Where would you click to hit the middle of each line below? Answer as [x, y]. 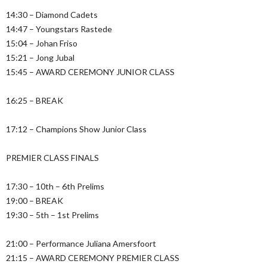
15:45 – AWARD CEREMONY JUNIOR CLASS [90, 72]
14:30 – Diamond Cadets [52, 15]
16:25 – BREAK [35, 101]
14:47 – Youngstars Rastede [59, 29]
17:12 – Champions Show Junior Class [76, 129]
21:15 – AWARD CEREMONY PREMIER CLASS [93, 258]
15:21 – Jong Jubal [40, 58]
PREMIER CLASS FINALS [52, 158]
